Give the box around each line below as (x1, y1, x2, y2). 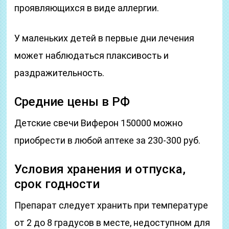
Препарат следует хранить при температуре (14, 200, 209, 211)
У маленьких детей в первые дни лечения (14, 33, 195, 43)
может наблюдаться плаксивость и (14, 50, 169, 61)
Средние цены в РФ (14, 95, 130, 109)
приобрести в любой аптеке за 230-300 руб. (14, 135, 201, 146)
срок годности (14, 177, 100, 191)
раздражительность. (14, 67, 105, 78)
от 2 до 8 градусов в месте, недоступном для (14, 217, 211, 228)
